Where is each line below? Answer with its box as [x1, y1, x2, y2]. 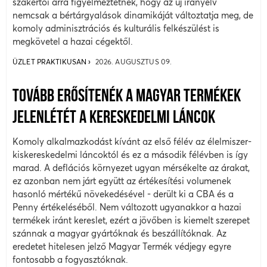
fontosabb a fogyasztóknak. [13, 254, 131, 265]
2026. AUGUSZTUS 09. [95, 57, 172, 66]
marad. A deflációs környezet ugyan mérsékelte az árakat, [13, 162, 250, 173]
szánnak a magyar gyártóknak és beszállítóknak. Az [13, 228, 226, 238]
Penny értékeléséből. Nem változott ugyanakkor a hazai [13, 201, 241, 212]
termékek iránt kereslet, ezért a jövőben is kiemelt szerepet [13, 215, 250, 225]
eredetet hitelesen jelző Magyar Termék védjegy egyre [13, 241, 231, 252]
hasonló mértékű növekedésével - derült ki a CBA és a [13, 188, 234, 199]
